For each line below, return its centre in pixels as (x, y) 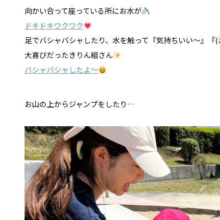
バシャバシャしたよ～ (61, 70)
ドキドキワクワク (54, 26)
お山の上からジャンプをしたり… (80, 104)
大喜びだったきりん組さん (69, 55)
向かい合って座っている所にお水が (83, 11)
